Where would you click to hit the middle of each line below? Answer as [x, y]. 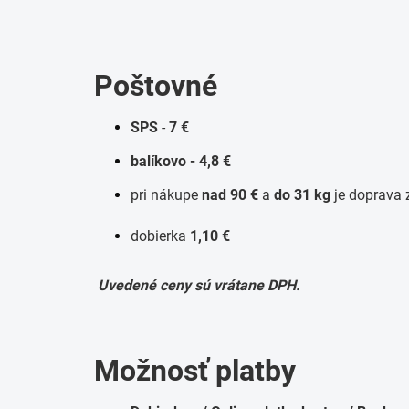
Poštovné [156, 86]
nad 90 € [230, 195]
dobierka [160, 236]
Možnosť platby [195, 371]
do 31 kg [302, 195]
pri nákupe [164, 195]
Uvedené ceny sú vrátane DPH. [199, 285]
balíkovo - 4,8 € [181, 161]
